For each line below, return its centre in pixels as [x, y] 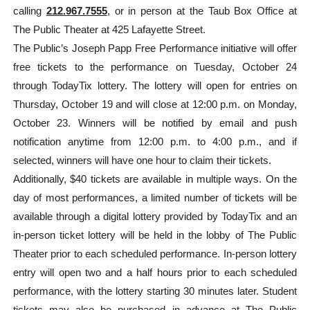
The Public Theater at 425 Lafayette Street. [109, 30]
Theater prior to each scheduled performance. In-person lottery [155, 254]
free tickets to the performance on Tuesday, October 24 [155, 67]
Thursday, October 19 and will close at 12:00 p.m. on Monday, [155, 104]
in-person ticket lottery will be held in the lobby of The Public [155, 235]
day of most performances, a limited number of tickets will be [155, 198]
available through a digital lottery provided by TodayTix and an [155, 217]
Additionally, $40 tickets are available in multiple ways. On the [155, 179]
